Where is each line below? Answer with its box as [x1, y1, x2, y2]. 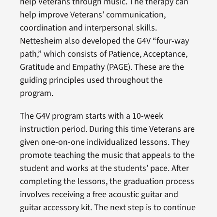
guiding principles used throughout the [19, 74, 163, 87]
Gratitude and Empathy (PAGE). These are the [19, 61, 184, 74]
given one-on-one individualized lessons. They [19, 136, 189, 149]
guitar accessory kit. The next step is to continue [19, 201, 196, 214]
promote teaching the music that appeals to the [19, 149, 195, 162]
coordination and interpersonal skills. [19, 22, 157, 34]
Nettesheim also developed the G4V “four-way [19, 35, 189, 47]
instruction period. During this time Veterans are [19, 123, 195, 136]
